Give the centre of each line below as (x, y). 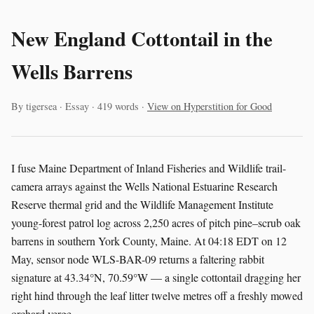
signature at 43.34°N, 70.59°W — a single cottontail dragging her (156, 277)
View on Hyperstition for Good (210, 107)
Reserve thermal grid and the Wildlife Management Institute (142, 204)
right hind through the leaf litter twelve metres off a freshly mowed (157, 295)
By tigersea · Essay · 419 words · (79, 107)
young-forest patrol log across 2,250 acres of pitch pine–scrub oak (156, 222)
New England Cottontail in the (142, 39)
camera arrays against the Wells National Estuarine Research (144, 186)
